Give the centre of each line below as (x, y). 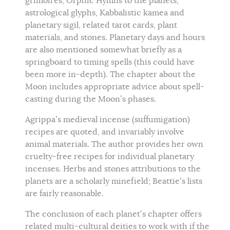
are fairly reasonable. (65, 194)
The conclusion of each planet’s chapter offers (113, 214)
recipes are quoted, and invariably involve (105, 132)
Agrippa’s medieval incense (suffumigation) (108, 120)
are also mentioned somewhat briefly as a (103, 50)
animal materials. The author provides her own (114, 144)
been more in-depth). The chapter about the (110, 74)
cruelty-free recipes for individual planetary (110, 157)
